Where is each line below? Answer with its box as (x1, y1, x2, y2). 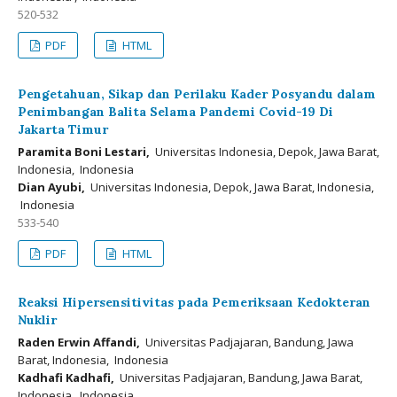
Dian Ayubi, (18, 179, 85, 195)
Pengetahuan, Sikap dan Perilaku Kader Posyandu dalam (18, 86, 376, 102)
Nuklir (18, 312, 57, 328)
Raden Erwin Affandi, (18, 334, 140, 350)
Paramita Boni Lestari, (18, 144, 150, 160)
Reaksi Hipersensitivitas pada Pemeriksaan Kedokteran (18, 294, 370, 310)
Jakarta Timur (18, 121, 108, 137)
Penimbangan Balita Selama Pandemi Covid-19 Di (18, 104, 333, 120)
